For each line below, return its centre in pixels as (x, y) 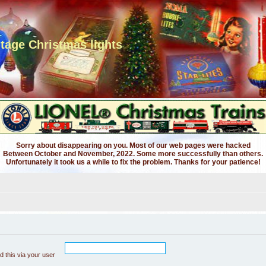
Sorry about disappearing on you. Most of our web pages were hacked (133, 145)
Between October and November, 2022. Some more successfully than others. (133, 154)
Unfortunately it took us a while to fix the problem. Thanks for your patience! (133, 162)
